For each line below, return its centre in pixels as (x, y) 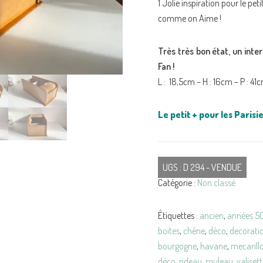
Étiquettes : (179, 215)
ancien (212, 215)
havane (214, 246)
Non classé (216, 182)
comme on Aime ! (190, 18)
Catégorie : (178, 182)
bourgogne (177, 246)
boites (169, 230)
